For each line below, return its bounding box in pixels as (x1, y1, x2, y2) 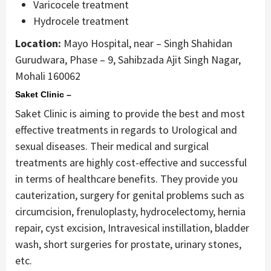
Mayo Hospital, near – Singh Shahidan (61, 36, 232, 51)
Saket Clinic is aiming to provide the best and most (15, 106, 245, 121)
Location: (15, 36, 61, 51)
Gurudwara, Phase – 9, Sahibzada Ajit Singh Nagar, (15, 53, 241, 67)
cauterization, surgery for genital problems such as (15, 188, 244, 203)
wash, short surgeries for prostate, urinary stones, (15, 237, 241, 252)
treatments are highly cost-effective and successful (15, 155, 247, 170)
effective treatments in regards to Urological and (15, 123, 237, 137)
